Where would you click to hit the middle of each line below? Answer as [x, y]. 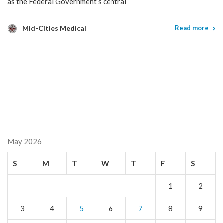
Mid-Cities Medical [54, 28]
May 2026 [25, 142]
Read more [192, 28]
